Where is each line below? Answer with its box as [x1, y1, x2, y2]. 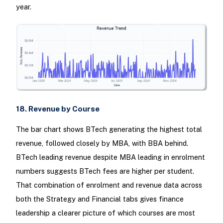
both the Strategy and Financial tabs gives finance [15, 195, 184, 204]
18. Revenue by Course [15, 104, 100, 113]
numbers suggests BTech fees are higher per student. [15, 167, 194, 176]
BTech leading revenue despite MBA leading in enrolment [15, 153, 205, 162]
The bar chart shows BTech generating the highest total [15, 125, 202, 134]
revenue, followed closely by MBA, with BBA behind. [15, 139, 188, 148]
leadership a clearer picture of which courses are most [15, 209, 195, 218]
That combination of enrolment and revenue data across [15, 181, 202, 190]
